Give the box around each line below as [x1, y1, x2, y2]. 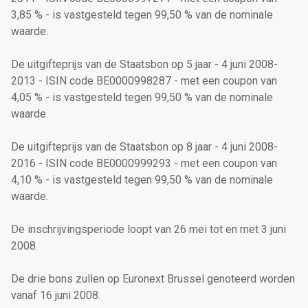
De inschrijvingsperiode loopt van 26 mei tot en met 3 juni [11, 223, 286, 236]
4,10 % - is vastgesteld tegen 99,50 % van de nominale [11, 173, 273, 187]
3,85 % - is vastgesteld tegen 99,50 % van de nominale [11, 8, 273, 22]
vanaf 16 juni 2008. [11, 289, 100, 302]
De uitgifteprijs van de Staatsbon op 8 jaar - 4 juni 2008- [11, 140, 278, 154]
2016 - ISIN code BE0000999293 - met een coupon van [11, 157, 277, 170]
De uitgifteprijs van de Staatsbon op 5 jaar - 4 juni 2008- [11, 58, 278, 71]
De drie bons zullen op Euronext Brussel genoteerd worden [11, 272, 295, 286]
